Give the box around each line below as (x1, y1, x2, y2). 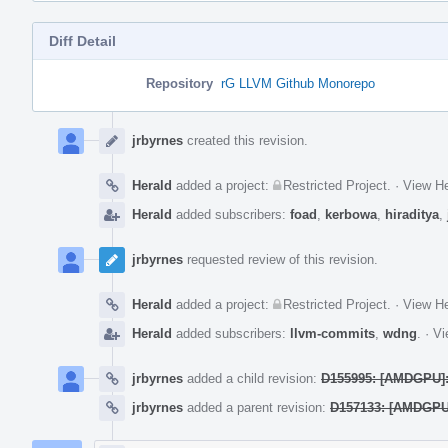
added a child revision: (183, 370, 321, 386)
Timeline (32, 126, 86, 142)
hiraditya (385, 206, 439, 222)
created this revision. (183, 132, 308, 148)
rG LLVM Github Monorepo (221, 75, 375, 91)
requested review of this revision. (183, 251, 378, 267)
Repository (146, 75, 213, 91)
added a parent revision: (183, 399, 330, 415)
